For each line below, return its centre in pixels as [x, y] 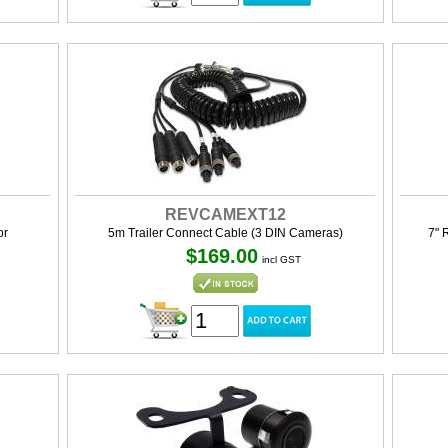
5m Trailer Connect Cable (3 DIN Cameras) [225, 233]
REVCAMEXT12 [225, 214]
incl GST [281, 259]
